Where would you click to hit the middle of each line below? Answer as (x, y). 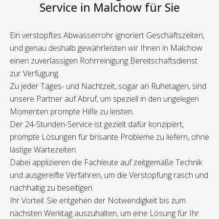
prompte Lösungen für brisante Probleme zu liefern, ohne (109, 137)
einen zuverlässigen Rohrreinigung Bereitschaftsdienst (104, 61)
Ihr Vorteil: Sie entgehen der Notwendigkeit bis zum (98, 201)
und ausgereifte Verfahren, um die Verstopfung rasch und (109, 175)
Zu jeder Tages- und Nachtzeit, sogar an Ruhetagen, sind (108, 86)
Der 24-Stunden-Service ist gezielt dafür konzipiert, (97, 124)
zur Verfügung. (35, 74)
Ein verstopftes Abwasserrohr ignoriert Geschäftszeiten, (107, 35)
